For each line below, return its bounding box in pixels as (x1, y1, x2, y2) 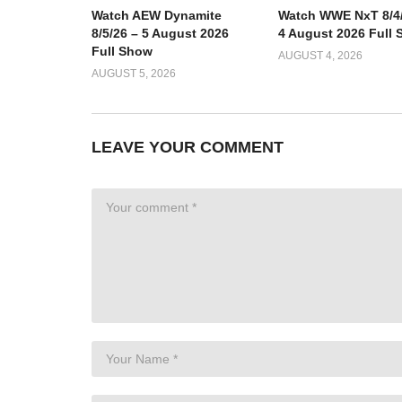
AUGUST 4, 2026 (277, 49, 363, 63)
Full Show (92, 44, 153, 59)
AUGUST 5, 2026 (92, 67, 176, 81)
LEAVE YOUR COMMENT (92, 138, 284, 157)
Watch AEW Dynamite (92, 8, 222, 23)
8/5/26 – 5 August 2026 (92, 26, 229, 41)
